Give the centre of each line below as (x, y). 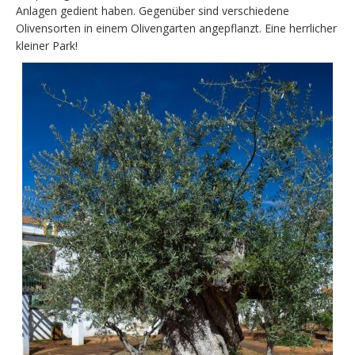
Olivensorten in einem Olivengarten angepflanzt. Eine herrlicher (176, 28)
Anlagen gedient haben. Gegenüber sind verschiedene (153, 10)
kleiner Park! (47, 45)
